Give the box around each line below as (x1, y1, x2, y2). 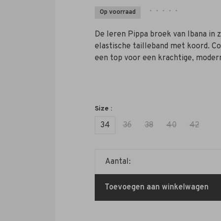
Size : (94, 105, 112, 113)
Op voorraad (99, 8, 136, 16)
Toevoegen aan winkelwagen (104, 183, 209, 192)
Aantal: (105, 157, 131, 167)
